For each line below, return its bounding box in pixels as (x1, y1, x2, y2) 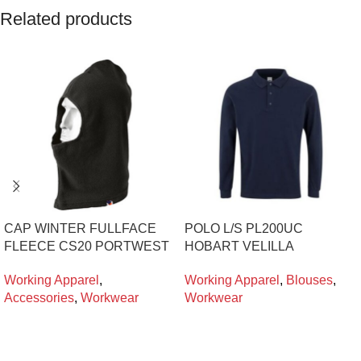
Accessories (4, 290, 74, 305)
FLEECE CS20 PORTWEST (4, 239, 169, 253)
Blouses (286, 272, 333, 287)
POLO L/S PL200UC (185, 221, 303, 235)
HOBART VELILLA (185, 239, 294, 253)
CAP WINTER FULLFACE (4, 221, 156, 235)
